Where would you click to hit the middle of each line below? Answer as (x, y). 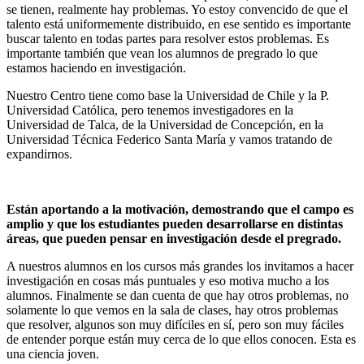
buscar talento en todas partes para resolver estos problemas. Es (168, 39)
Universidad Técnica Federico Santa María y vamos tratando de (169, 139)
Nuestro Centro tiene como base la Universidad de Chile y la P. (168, 95)
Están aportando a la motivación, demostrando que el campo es (180, 209)
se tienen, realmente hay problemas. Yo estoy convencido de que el (177, 9)
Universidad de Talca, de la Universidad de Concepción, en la (165, 125)
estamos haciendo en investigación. (96, 68)
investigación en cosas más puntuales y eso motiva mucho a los (168, 281)
